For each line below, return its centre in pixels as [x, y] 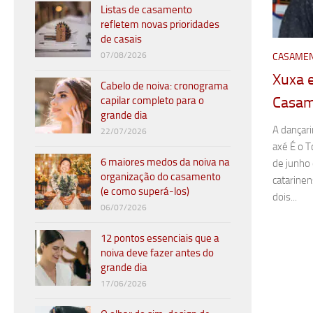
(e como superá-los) [145, 192]
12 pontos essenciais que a [160, 239]
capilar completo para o [152, 101]
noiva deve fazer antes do [157, 253]
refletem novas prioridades [160, 25]
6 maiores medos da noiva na [165, 162]
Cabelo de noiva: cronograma [165, 86]
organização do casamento [161, 177]
